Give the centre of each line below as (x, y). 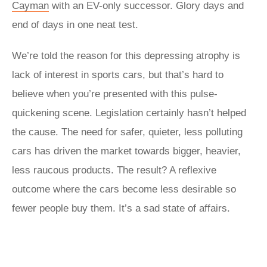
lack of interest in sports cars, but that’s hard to (118, 75)
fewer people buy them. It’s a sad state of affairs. (121, 208)
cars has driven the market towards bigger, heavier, (126, 151)
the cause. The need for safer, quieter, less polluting (127, 132)
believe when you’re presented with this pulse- (115, 94)
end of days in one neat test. (75, 25)
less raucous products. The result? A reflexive (114, 170)
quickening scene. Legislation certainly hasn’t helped (129, 113)
